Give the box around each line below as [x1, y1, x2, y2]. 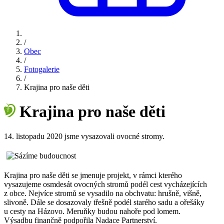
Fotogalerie [24, 64, 59, 73]
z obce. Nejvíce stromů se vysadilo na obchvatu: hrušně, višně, [4, 188, 201, 197]
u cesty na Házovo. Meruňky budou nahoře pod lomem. [4, 206, 180, 215]
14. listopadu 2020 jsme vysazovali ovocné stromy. [4, 131, 164, 140]
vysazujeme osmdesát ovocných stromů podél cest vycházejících [4, 179, 207, 188]
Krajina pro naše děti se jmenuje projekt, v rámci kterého [4, 170, 182, 179]
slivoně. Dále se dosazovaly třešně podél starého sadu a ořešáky [4, 197, 204, 206]
